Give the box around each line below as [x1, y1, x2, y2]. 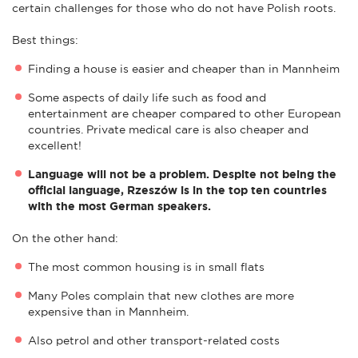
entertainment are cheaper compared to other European [28, 106, 341, 120]
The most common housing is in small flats [28, 260, 265, 273]
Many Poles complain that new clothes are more [28, 288, 294, 302]
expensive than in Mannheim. [28, 304, 189, 318]
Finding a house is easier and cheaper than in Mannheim [28, 62, 340, 75]
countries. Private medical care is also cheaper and [28, 122, 308, 136]
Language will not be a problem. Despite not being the [28, 167, 336, 181]
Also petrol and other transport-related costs [28, 333, 280, 347]
